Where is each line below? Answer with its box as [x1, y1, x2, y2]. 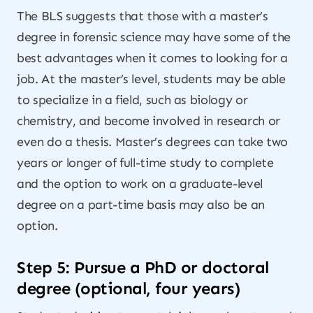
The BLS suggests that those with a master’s [17, 8, 268, 24]
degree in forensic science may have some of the [17, 29, 291, 45]
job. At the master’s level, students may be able [17, 71, 286, 87]
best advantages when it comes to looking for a [17, 50, 288, 66]
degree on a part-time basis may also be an [17, 197, 265, 212]
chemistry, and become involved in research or [17, 113, 280, 129]
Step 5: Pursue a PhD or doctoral [17, 257, 269, 277]
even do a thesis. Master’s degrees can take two [17, 134, 289, 150]
